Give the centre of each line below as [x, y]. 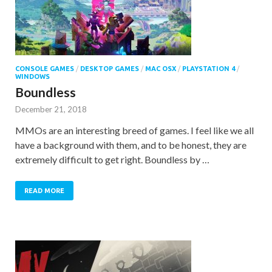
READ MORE [44, 190]
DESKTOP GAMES [110, 68]
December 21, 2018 [51, 109]
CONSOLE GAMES [45, 68]
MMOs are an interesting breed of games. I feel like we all [134, 130]
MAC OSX [161, 68]
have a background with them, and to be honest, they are [131, 144]
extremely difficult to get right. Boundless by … [112, 159]
